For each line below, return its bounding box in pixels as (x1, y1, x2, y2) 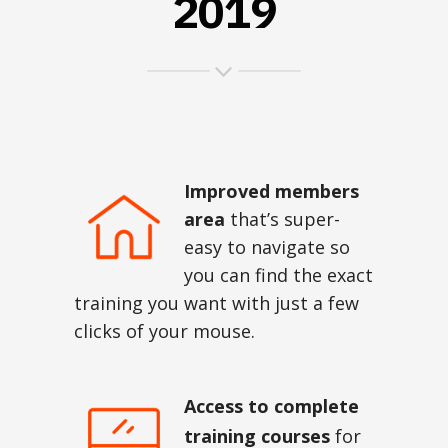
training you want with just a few (74, 290, 359, 315)
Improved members (184, 178, 359, 203)
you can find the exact (184, 262, 373, 287)
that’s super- (225, 206, 340, 231)
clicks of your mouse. (74, 318, 255, 343)
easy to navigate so (184, 234, 350, 259)
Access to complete (184, 393, 359, 418)
